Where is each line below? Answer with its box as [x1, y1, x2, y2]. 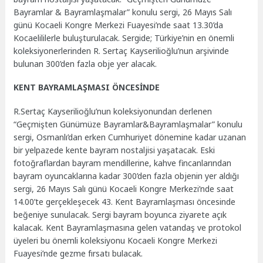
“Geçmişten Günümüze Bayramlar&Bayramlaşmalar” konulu [14, 119, 243, 130]
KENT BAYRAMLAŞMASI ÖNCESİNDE [14, 82, 160, 93]
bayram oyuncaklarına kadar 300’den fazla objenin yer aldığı [14, 170, 240, 182]
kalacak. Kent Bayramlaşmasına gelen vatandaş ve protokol [14, 222, 242, 234]
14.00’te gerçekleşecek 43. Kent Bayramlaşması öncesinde [14, 196, 236, 208]
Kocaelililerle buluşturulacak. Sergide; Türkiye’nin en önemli [14, 32, 235, 43]
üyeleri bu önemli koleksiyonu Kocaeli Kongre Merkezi [14, 235, 218, 247]
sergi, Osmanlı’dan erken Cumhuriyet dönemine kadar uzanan [14, 131, 247, 143]
